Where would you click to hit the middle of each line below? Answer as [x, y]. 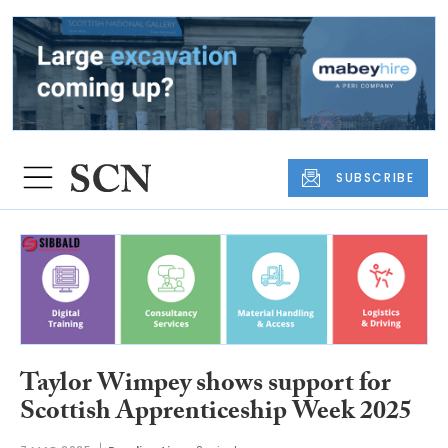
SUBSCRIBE [375, 177]
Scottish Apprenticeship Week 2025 [216, 414]
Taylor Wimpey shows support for [205, 386]
